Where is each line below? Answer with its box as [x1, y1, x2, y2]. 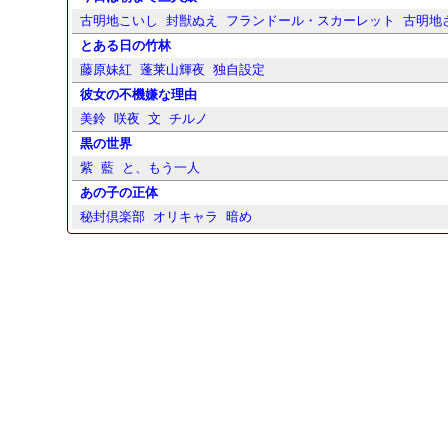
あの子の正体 [80, 185, 159, 200]
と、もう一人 [122, 160, 201, 175]
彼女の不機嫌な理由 [80, 87, 198, 102]
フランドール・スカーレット [226, 13, 396, 28]
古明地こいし [80, 13, 159, 28]
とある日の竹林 [80, 38, 172, 53]
